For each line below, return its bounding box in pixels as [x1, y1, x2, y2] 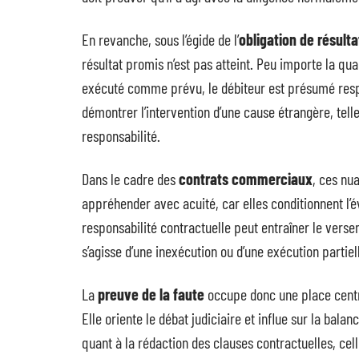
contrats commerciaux [179, 169, 313, 188]
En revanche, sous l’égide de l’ [82, 30, 239, 49]
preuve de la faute [98, 284, 204, 304]
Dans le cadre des [82, 169, 179, 188]
